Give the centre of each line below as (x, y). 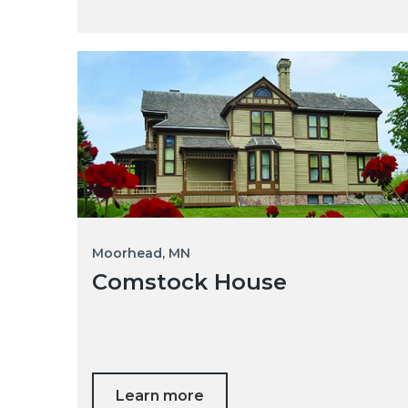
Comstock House (189, 281)
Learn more (160, 395)
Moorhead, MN (141, 253)
